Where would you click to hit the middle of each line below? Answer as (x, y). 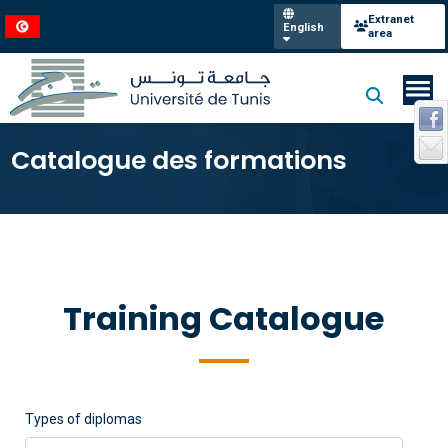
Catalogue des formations (178, 160)
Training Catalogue (224, 318)
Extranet (390, 19)
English (303, 26)
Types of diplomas (83, 419)
